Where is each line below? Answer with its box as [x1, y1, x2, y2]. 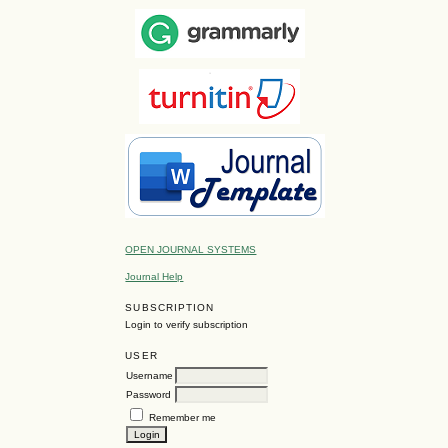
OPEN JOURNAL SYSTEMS [125, 243, 257, 255]
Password [126, 389, 172, 401]
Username [126, 370, 174, 382]
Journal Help [125, 270, 184, 282]
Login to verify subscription [125, 318, 249, 330]
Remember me [149, 412, 217, 424]
